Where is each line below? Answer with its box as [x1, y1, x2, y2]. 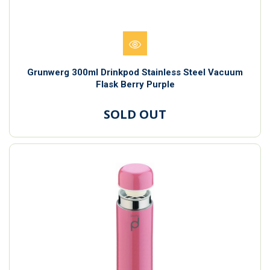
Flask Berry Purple [95, 78, 175, 90]
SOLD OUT [104, 105, 166, 122]
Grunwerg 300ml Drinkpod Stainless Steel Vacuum [27, 66, 243, 78]
